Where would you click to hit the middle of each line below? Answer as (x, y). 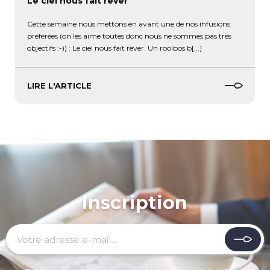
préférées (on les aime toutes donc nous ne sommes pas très (129, 36)
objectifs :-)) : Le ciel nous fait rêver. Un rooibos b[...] (115, 48)
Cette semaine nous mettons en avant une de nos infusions (129, 24)
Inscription (135, 203)
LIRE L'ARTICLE (59, 86)
